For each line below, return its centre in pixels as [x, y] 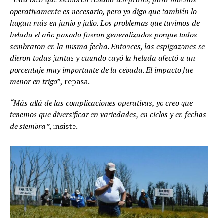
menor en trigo [34, 81]
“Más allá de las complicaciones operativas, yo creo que [101, 102]
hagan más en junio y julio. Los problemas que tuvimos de [105, 23]
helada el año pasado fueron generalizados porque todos [103, 34]
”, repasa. [73, 81]
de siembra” [29, 126]
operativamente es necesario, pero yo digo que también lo [103, 11]
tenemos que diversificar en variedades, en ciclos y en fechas [108, 114]
